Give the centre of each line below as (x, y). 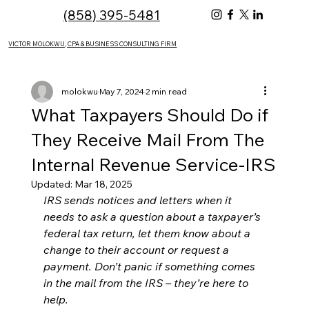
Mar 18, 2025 (103, 184)
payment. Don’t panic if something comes (150, 266)
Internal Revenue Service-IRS (153, 164)
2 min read (166, 91)
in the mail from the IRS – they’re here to (147, 282)
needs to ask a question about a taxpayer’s (153, 216)
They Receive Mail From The (148, 139)
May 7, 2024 (121, 91)
